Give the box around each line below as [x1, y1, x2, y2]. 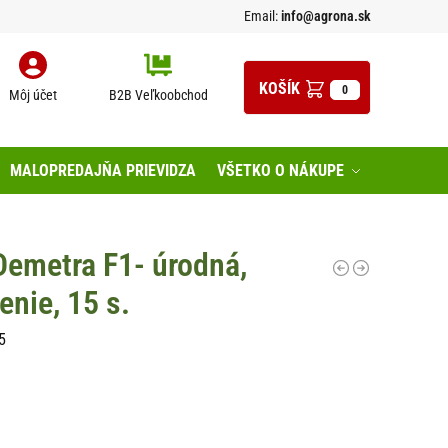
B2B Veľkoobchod [108, 87, 208, 104]
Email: [244, 8, 278, 24]
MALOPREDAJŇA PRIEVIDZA [9, 160, 196, 180]
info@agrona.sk [278, 8, 371, 24]
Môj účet [9, 87, 57, 104]
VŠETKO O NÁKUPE [217, 160, 345, 180]
